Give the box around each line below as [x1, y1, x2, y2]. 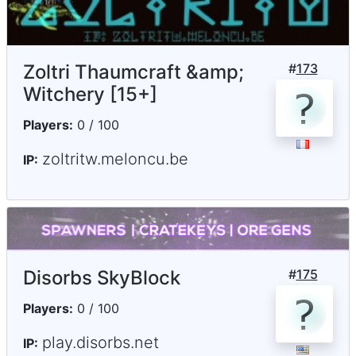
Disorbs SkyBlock [23, 265, 180, 289]
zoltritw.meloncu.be [42, 149, 188, 168]
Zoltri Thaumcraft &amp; [23, 60, 244, 83]
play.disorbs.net [42, 332, 159, 352]
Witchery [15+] [23, 82, 157, 106]
